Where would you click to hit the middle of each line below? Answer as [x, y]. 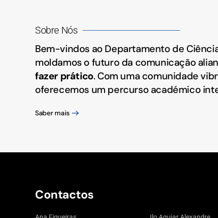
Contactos [64, 195]
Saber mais [53, 113]
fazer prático [64, 76]
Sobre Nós [56, 30]
